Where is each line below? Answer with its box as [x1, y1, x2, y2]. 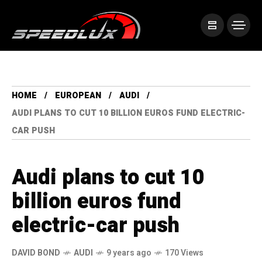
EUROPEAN [55, 89, 101, 102]
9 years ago [106, 247, 151, 260]
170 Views [165, 247, 204, 260]
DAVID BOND [12, 247, 60, 260]
